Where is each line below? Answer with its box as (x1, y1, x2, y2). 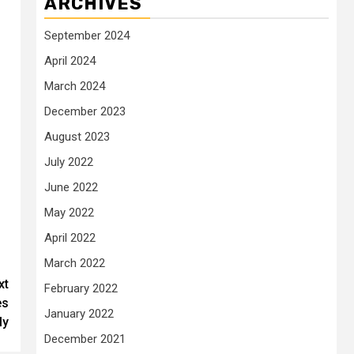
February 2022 (44, 281, 118, 296)
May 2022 (44, 205, 94, 220)
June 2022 (44, 180, 98, 194)
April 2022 (44, 231, 96, 245)
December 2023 (44, 104, 126, 119)
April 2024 (44, 54, 96, 68)
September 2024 (44, 28, 130, 43)
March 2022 (44, 256, 105, 270)
